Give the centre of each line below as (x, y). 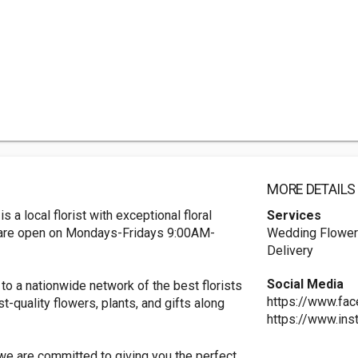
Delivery (290, 251)
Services (294, 216)
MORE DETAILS (312, 190)
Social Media (306, 284)
